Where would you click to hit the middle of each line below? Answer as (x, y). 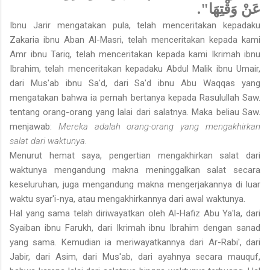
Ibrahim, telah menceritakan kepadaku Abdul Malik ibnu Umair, (135, 69)
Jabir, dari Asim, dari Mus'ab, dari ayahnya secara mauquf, (135, 257)
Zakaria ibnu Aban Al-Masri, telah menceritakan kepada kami (135, 40)
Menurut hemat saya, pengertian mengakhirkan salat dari (135, 156)
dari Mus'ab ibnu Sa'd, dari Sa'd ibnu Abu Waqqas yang (135, 83)
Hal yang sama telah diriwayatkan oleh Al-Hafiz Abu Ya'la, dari (135, 214)
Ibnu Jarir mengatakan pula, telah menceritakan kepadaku (135, 26)
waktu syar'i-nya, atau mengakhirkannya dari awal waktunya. (127, 199)
